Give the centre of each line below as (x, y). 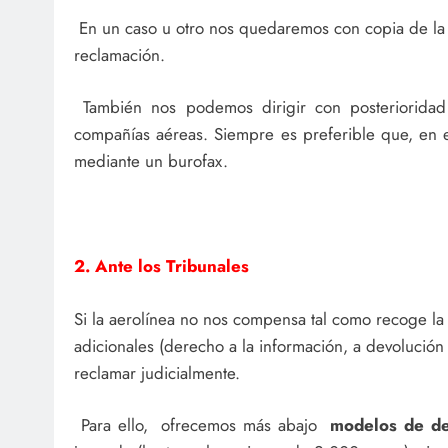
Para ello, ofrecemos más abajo (202, 425)
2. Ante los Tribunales (161, 266)
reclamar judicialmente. (157, 372)
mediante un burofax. (151, 161)
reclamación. (119, 54)
